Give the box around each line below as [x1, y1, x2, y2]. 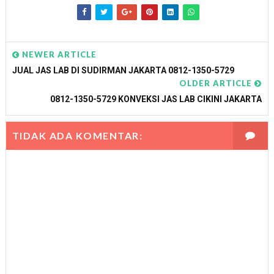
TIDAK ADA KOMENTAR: [12, 129, 143, 141]
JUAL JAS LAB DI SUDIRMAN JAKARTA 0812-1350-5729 [12, 65, 234, 75]
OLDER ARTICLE [179, 78, 255, 88]
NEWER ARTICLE [19, 49, 97, 59]
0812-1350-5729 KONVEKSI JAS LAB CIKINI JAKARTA [50, 94, 262, 104]
